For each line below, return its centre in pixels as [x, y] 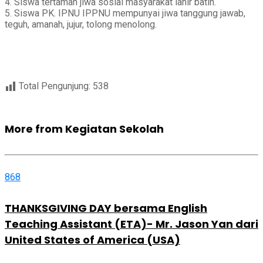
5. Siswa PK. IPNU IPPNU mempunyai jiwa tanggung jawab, [125, 13]
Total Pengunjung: [56, 86]
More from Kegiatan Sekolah [84, 129]
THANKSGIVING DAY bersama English [106, 208]
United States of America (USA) [92, 240]
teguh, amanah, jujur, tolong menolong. [81, 24]
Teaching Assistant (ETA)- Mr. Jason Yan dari [131, 224]
